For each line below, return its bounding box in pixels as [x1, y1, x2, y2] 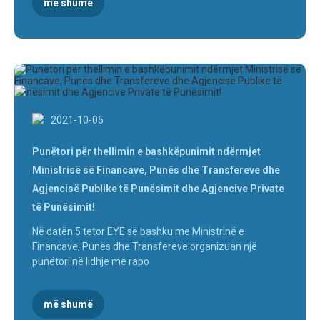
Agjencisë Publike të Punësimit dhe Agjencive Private [32, 183, 284, 195]
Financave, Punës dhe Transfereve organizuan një [32, 241, 257, 253]
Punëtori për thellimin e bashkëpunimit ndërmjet [32, 146, 261, 158]
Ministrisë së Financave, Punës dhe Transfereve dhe [32, 164, 280, 176]
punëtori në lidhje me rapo [32, 256, 149, 268]
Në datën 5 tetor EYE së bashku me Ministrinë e [32, 226, 244, 238]
